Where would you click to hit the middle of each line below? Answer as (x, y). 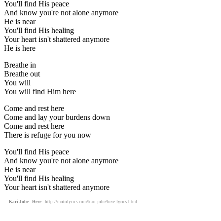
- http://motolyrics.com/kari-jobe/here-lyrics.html (89, 202)
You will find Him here (40, 91)
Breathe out (22, 74)
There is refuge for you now (48, 135)
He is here (20, 48)
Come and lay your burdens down (57, 117)
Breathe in (20, 65)
